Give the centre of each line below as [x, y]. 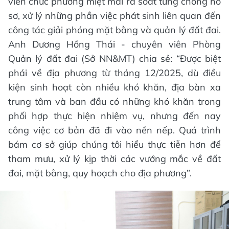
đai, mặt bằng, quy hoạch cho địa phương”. [100, 173]
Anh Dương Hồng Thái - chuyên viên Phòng [114, 44]
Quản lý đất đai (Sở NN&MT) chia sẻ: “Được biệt [114, 58]
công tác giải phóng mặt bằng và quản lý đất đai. [114, 30]
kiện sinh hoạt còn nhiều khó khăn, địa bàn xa [114, 87]
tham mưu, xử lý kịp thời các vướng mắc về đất [114, 158]
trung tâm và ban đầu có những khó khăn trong [114, 101]
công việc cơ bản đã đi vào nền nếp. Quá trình [114, 130]
